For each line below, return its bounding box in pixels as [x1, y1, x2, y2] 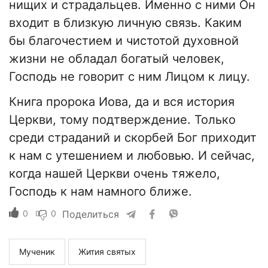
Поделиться [62, 208, 119, 220]
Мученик [19, 246, 55, 257]
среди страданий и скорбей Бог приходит [9, 130, 257, 145]
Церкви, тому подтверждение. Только [9, 112, 236, 127]
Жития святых [78, 246, 136, 257]
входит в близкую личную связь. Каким [9, 15, 242, 30]
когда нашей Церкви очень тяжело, [9, 166, 220, 181]
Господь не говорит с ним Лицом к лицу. [9, 69, 250, 84]
